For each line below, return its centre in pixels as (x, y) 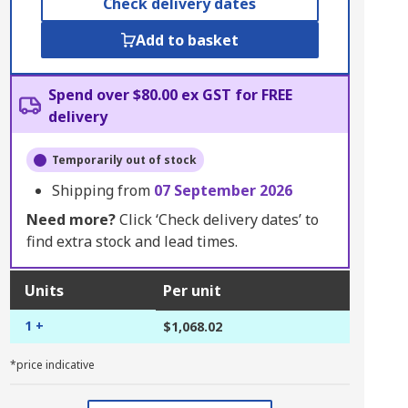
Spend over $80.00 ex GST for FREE (170, 95)
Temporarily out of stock (124, 160)
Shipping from (102, 190)
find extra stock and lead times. (132, 241)
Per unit (192, 291)
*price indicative (52, 365)
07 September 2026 (223, 190)
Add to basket (187, 40)
